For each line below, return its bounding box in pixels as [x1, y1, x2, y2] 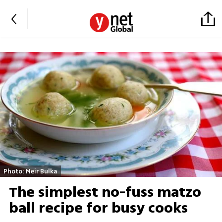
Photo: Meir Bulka [3, 166, 57, 176]
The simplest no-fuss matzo [8, 182, 201, 203]
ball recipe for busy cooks [8, 198, 188, 219]
